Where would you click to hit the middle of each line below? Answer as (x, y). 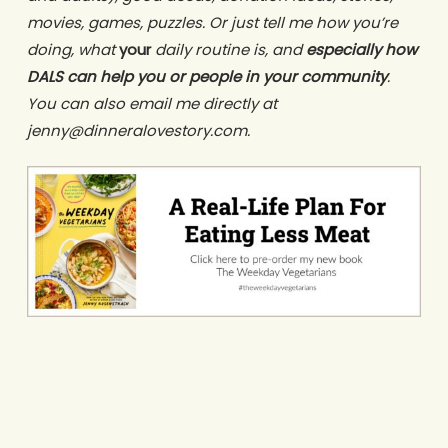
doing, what (72, 49)
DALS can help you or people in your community (206, 76)
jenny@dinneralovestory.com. (138, 130)
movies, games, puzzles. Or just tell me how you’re (212, 22)
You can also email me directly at (151, 103)
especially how (361, 49)
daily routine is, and (228, 49)
